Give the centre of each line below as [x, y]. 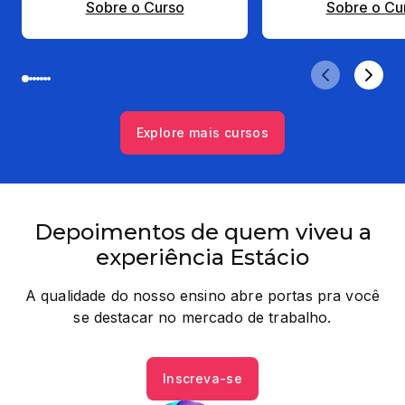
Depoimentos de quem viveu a [202, 232]
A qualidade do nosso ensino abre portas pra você [202, 296]
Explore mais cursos [202, 132]
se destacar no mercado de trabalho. [202, 317]
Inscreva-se [202, 378]
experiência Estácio [202, 257]
